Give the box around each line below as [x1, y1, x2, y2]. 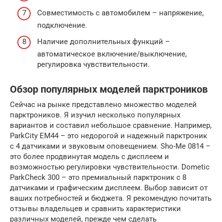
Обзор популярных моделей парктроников [10, 84, 208, 96]
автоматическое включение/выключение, [37, 50, 187, 59]
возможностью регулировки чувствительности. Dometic [10, 163, 210, 172]
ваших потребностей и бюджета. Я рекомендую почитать [10, 194, 212, 203]
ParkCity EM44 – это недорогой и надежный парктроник [10, 131, 207, 141]
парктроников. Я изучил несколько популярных [10, 111, 180, 120]
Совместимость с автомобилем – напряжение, [37, 8, 204, 17]
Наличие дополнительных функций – [37, 37, 170, 47]
